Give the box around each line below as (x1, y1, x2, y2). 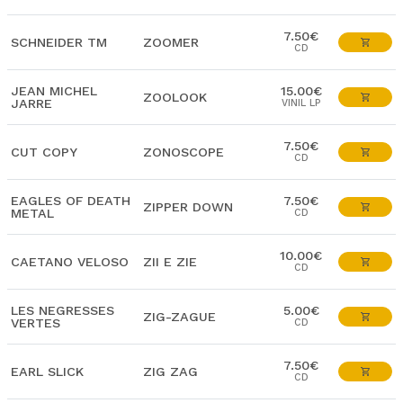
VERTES (11, 316, 60, 330)
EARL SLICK (11, 364, 84, 379)
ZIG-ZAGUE (143, 309, 216, 324)
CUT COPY (11, 145, 77, 159)
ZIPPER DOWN (143, 200, 233, 214)
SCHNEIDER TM (11, 35, 107, 49)
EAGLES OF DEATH (11, 193, 130, 208)
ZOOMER (143, 35, 199, 49)
